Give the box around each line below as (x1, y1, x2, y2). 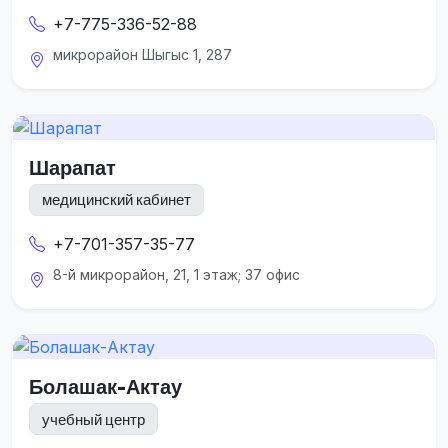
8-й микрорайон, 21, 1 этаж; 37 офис (53, 265, 300, 283)
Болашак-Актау (29, 374, 182, 400)
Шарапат (29, 154, 116, 180)
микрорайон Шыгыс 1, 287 (53, 46, 232, 64)
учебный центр (42, 409, 145, 429)
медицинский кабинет (42, 190, 191, 210)
